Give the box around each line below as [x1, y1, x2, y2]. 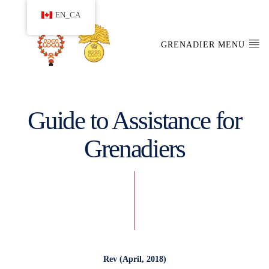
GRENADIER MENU [161, 40, 249, 49]
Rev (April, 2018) [103, 255, 166, 264]
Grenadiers [84, 134, 185, 163]
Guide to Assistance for [27, 106, 242, 134]
